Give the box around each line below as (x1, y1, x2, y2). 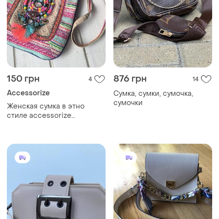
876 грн (113, 73, 147, 85)
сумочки (113, 98, 143, 108)
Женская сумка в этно (7, 102, 85, 111)
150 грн (7, 73, 40, 85)
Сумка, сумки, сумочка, (113, 89, 193, 99)
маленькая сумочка (7, 120, 75, 130)
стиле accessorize (7, 111, 71, 121)
